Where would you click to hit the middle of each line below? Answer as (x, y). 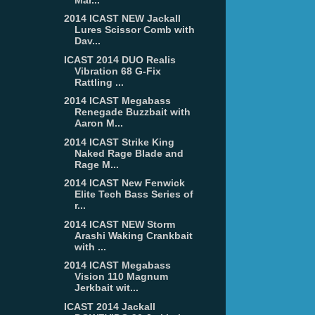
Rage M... (96, 164)
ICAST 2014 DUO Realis (120, 59)
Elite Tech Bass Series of (134, 194)
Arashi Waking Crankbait (133, 235)
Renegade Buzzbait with (132, 112)
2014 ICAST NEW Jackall (122, 19)
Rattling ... (99, 82)
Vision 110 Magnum (121, 277)
